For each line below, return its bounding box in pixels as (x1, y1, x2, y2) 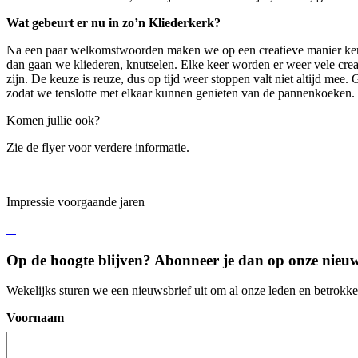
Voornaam (6, 311, 64, 325)
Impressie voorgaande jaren (6, 194, 145, 209)
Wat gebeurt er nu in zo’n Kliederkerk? (6, 15, 221, 30)
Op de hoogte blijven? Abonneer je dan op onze (6, 251, 322, 268)
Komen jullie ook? (6, 113, 100, 127)
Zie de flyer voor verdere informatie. (6, 140, 189, 154)
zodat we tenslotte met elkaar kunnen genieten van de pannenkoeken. (6, 86, 355, 100)
